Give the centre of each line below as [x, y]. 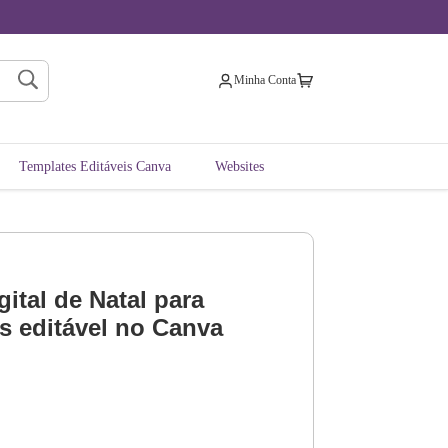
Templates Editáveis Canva [95, 166]
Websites [239, 166]
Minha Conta [265, 80]
